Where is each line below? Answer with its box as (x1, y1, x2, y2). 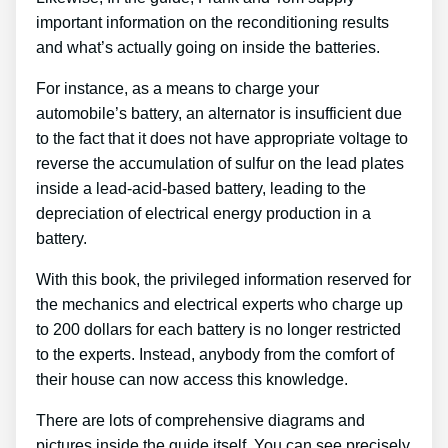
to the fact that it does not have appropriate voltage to (36, 129, 408, 147)
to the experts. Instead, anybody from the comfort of (36, 345, 394, 363)
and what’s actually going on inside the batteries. (36, 38, 380, 56)
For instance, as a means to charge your (36, 79, 319, 97)
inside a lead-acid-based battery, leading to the (36, 179, 366, 197)
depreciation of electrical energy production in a (36, 204, 371, 222)
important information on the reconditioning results (36, 13, 389, 31)
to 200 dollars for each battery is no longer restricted (36, 320, 401, 338)
